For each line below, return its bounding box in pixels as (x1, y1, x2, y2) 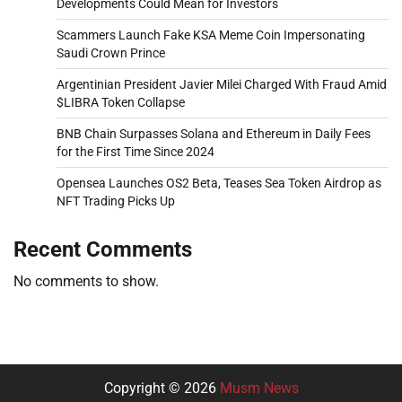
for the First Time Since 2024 (57, 144, 214, 159)
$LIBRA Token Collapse (57, 94, 185, 109)
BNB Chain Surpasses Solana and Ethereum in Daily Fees (57, 126, 371, 141)
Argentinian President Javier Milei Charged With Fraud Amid (57, 76, 387, 92)
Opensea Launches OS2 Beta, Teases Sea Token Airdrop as (57, 175, 381, 190)
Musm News (219, 379, 299, 397)
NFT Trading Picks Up (57, 193, 175, 208)
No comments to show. (13, 272, 159, 290)
